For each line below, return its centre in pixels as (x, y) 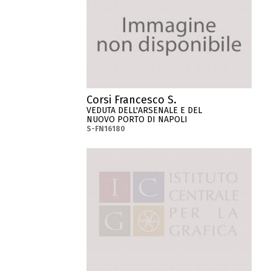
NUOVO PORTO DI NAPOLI (137, 119)
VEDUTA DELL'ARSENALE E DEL (145, 110)
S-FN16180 (106, 129)
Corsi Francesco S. (132, 100)
